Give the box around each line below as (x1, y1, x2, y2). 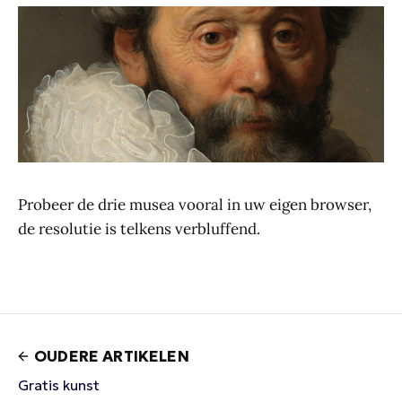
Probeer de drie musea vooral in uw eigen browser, (18, 194, 371, 214)
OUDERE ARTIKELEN (34, 345, 189, 366)
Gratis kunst (18, 375, 100, 394)
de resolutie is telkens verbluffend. (18, 218, 260, 239)
